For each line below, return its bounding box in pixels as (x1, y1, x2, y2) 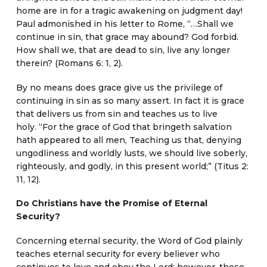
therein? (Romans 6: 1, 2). (15, 58, 123, 69)
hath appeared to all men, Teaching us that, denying (15, 134, 241, 145)
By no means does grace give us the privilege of (15, 82, 222, 93)
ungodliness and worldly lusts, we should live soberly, (15, 147, 247, 159)
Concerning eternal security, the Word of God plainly (15, 235, 243, 246)
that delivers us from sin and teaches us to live (15, 108, 218, 119)
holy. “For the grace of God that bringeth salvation (15, 121, 232, 132)
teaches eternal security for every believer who (15, 248, 220, 259)
